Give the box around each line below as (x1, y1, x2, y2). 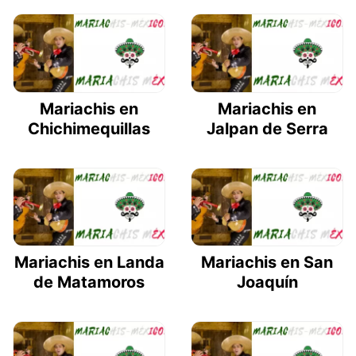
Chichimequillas (28, 118, 150, 138)
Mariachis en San (201, 253, 333, 273)
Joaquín (236, 273, 298, 292)
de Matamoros (33, 273, 145, 292)
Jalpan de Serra (206, 118, 328, 138)
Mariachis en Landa (14, 253, 164, 273)
